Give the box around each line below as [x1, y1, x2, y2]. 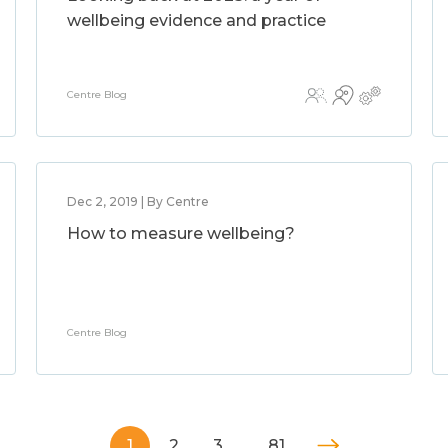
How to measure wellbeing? [66, 224, 295, 243]
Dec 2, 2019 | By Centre [66, 194, 209, 209]
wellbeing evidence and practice [66, 11, 326, 30]
